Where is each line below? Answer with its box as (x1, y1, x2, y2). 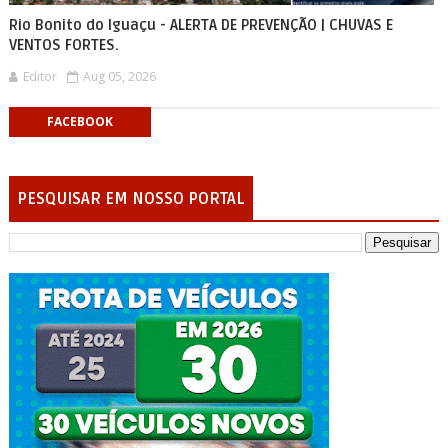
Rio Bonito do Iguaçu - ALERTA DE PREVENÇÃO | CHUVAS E (8, 16, 393, 35)
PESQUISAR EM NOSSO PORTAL (16, 189, 245, 210)
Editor (22, 68, 57, 86)
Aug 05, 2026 (82, 68, 156, 86)
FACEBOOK (46, 113, 113, 131)
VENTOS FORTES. (8, 36, 119, 55)
